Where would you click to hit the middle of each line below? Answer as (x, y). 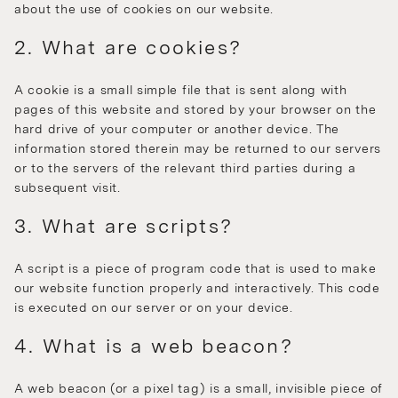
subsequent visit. (68, 188)
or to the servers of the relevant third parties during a (185, 168)
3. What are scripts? (123, 226)
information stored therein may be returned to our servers (198, 149)
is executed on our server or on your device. (154, 308)
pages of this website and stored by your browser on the (195, 110)
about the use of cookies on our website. (144, 9)
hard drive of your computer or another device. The (177, 129)
